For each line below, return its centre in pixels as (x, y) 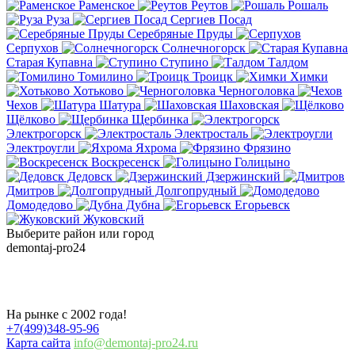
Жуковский (112, 219)
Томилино (105, 76)
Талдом (286, 62)
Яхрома (156, 147)
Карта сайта (38, 343)
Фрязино (265, 147)
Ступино (184, 62)
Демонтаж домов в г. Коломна (134, 281)
